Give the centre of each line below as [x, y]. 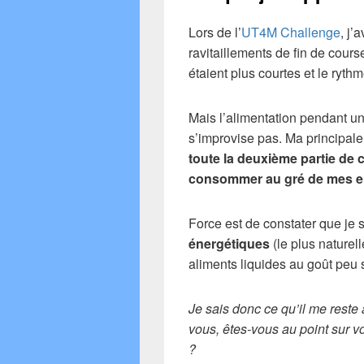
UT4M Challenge [291, 32]
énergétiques [229, 243]
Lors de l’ [215, 32]
